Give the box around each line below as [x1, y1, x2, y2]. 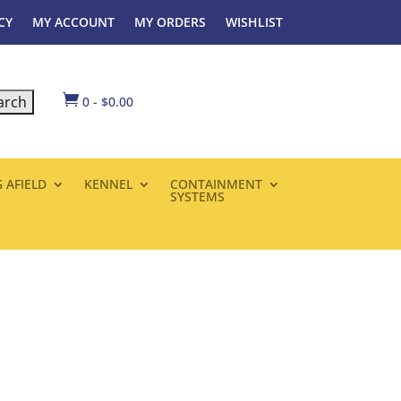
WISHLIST [225, 13, 283, 30]
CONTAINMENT [169, 175, 262, 193]
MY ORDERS [133, 13, 206, 30]
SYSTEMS [169, 188, 225, 206]
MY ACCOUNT [31, 13, 115, 30]
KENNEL [83, 175, 132, 193]
